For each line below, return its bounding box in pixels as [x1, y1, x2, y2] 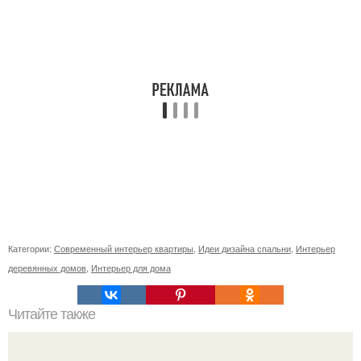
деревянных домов [8, 260, 86, 274]
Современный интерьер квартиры [54, 241, 193, 255]
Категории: [8, 241, 54, 255]
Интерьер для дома [91, 260, 171, 274]
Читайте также [8, 305, 95, 322]
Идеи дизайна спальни [198, 241, 291, 255]
